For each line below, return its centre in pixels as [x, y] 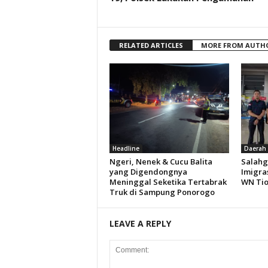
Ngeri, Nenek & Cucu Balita [161, 162]
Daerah [255, 148]
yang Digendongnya [148, 172]
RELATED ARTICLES [151, 45]
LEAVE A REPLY [140, 223]
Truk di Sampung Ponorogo [162, 192]
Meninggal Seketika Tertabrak [168, 182]
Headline [126, 148]
